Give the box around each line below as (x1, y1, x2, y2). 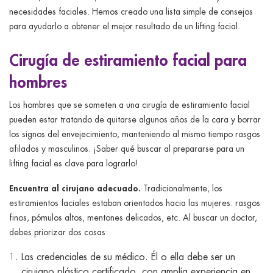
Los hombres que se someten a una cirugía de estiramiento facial (9, 99, 250, 110)
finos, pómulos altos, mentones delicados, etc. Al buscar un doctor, (9, 211, 257, 223)
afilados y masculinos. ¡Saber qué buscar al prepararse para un (9, 143, 244, 154)
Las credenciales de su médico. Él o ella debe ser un (21, 250, 235, 263)
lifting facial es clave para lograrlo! (9, 157, 138, 169)
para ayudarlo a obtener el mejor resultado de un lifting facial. (9, 20, 240, 32)
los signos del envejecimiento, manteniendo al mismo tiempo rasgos (9, 128, 260, 140)
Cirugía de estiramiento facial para (9, 48, 247, 71)
